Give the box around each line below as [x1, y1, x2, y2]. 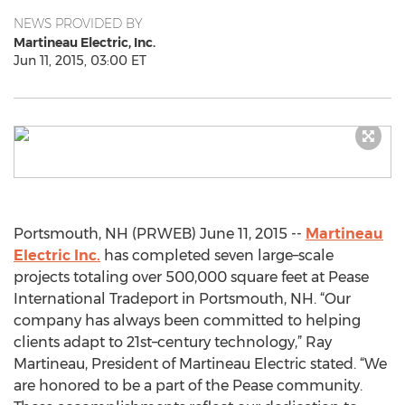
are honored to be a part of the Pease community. [14, 377, 363, 394]
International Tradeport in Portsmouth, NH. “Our [14, 290, 351, 307]
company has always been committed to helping [14, 312, 361, 329]
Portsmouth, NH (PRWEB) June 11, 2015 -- [14, 225, 306, 242]
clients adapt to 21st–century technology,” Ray [14, 334, 332, 351]
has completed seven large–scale [100, 247, 334, 264]
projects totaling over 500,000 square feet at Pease [14, 268, 369, 286]
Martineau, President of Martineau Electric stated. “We [14, 355, 387, 372]
